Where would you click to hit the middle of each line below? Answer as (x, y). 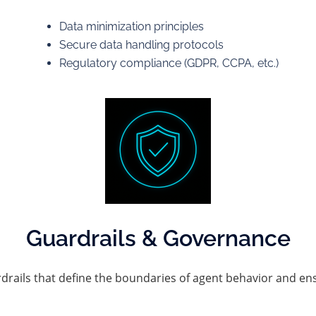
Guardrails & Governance (158, 238)
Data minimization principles (131, 26)
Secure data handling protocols (141, 45)
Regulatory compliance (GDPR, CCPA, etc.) (169, 63)
